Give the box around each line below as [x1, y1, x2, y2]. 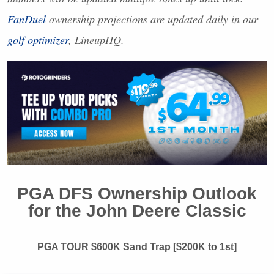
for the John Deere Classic [28, 201, 246, 220]
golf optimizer [7, 32, 68, 47]
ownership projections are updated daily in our [46, 11, 258, 26]
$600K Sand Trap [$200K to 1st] [89, 241, 237, 252]
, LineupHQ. [68, 32, 124, 47]
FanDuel [7, 11, 46, 26]
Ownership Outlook [93, 183, 257, 203]
